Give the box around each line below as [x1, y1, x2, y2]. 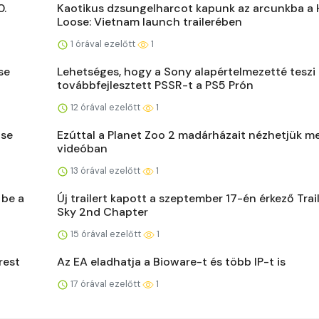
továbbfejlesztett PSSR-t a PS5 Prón [57, 78, 253, 93]
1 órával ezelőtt [68, 38, 137, 51]
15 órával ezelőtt [68, 228, 143, 241]
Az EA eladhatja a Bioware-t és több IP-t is [57, 254, 286, 270]
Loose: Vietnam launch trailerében [57, 14, 242, 30]
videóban [57, 141, 108, 157]
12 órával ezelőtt [68, 101, 142, 114]
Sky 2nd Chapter [57, 204, 148, 220]
